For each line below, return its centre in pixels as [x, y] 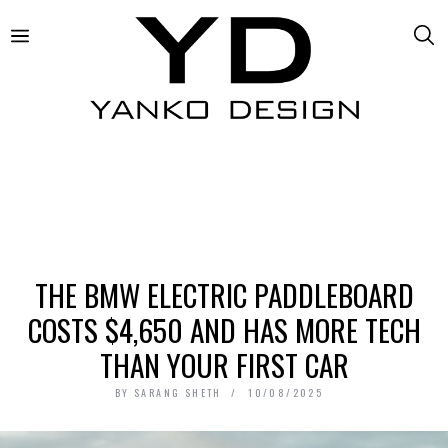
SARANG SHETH [178, 392]
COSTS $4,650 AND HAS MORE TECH [224, 329]
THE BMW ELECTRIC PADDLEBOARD [224, 294]
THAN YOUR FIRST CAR [224, 364]
